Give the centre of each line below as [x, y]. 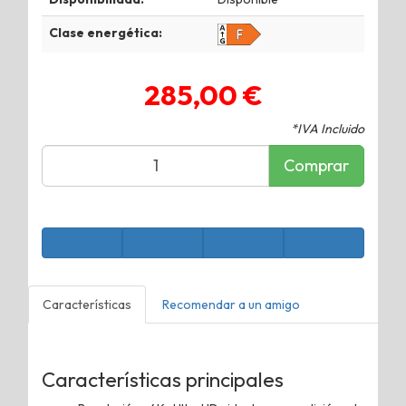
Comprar [316, 165]
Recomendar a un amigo [231, 304]
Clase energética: [106, 32]
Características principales [163, 379]
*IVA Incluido [328, 128]
